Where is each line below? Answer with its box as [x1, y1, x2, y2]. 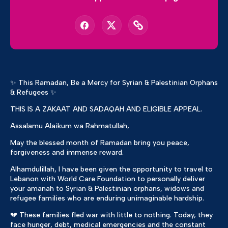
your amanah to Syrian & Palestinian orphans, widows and [10, 184, 204, 193]
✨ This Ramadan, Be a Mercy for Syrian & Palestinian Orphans [10, 78, 218, 88]
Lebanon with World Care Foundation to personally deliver [10, 175, 205, 184]
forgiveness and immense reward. [10, 148, 124, 157]
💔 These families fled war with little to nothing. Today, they [10, 211, 213, 220]
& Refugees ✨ [10, 88, 56, 97]
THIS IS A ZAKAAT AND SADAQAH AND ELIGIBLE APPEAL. [10, 105, 202, 114]
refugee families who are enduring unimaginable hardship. [10, 194, 204, 203]
